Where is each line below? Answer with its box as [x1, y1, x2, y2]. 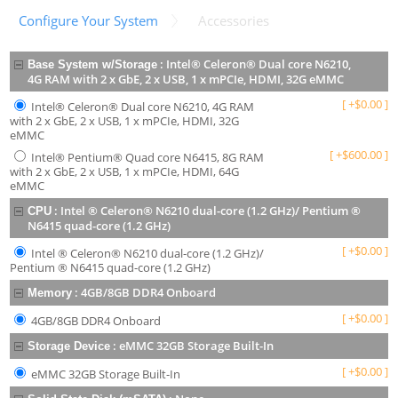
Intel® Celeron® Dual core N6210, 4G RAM [31, 99, 255, 115]
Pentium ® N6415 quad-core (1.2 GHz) [10, 259, 211, 276]
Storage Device [28, 339, 111, 354]
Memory [28, 286, 73, 300]
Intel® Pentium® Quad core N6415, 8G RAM [31, 149, 265, 166]
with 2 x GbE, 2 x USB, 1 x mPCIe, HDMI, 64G [10, 163, 240, 180]
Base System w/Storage [28, 58, 158, 72]
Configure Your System [19, 12, 159, 30]
